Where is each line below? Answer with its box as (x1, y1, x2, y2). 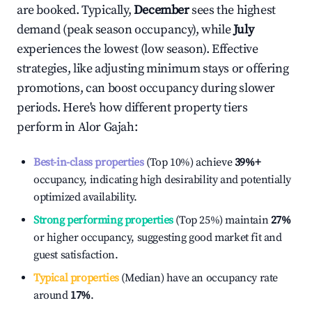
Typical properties (33, 271, 119, 285)
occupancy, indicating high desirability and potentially (33, 173, 292, 187)
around (33, 288, 71, 302)
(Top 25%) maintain (173, 213, 269, 227)
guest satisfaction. (33, 248, 118, 262)
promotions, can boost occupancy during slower (17, 80, 276, 96)
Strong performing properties (33, 213, 173, 227)
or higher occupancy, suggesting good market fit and (33, 231, 282, 244)
